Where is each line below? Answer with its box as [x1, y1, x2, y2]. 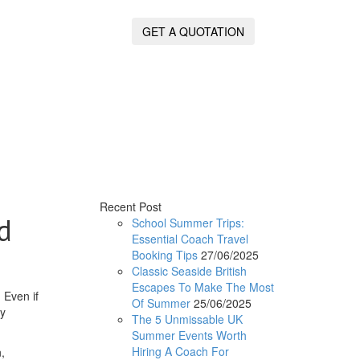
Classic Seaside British [131, 262, 247, 279]
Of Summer [131, 294, 190, 311]
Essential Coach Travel [131, 230, 248, 247]
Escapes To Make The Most [131, 278, 274, 295]
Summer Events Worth [131, 326, 247, 343]
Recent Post [99, 198, 162, 215]
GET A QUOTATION [141, 23, 244, 40]
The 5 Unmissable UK [131, 310, 243, 327]
